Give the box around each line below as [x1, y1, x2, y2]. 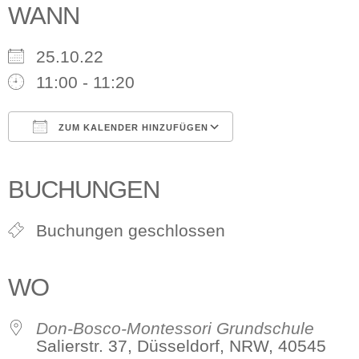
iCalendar [118, 151, 192, 170]
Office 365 [159, 151, 237, 170]
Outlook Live [200, 151, 296, 170]
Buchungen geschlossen [36, 221, 225, 240]
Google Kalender [77, 151, 206, 170]
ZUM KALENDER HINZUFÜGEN [55, 123, 208, 132]
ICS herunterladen [36, 151, 175, 170]
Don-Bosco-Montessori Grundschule [36, 319, 314, 337]
